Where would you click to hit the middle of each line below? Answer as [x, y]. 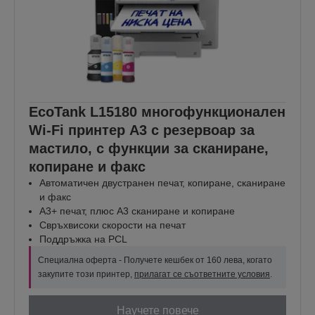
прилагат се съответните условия [202, 274]
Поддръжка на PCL [83, 239]
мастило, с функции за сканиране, [149, 148]
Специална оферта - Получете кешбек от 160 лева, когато [155, 260]
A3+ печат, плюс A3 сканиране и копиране [137, 211]
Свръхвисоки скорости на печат [112, 225]
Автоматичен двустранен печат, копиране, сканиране [162, 182]
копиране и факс [87, 166]
